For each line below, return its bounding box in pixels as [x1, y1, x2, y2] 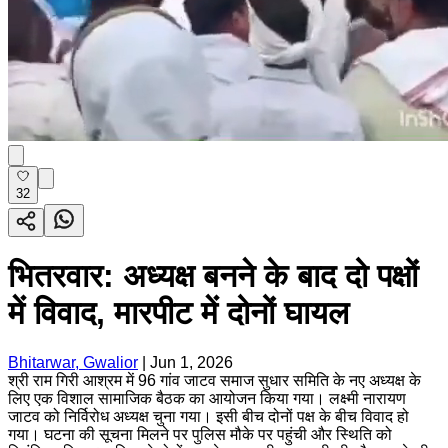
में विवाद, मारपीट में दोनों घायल [8, 295, 349, 332]
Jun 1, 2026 [150, 353, 233, 371]
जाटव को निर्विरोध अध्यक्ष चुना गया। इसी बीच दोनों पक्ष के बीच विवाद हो [8, 407, 409, 425]
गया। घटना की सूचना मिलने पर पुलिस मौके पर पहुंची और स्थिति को [8, 425, 392, 443]
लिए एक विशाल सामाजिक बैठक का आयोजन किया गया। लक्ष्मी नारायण [8, 389, 406, 407]
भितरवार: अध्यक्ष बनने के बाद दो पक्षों [8, 258, 418, 295]
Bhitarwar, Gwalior [8, 353, 138, 371]
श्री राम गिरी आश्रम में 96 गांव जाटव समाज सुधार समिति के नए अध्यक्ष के [8, 371, 421, 389]
